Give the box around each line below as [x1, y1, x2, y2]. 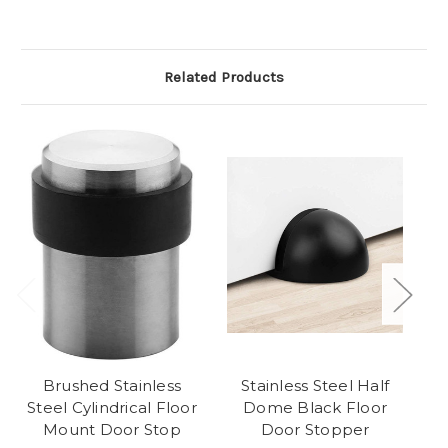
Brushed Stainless [42, 376, 182, 396]
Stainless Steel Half [241, 376, 389, 396]
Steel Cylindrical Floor [27, 398, 197, 418]
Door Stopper [260, 420, 370, 440]
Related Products [164, 68, 284, 87]
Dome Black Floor [243, 398, 387, 418]
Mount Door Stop [43, 420, 181, 440]
